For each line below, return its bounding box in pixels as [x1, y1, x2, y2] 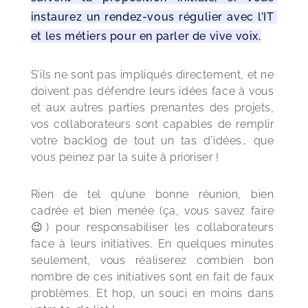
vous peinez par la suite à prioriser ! [30, 151, 219, 164]
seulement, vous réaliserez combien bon [30, 254, 278, 267]
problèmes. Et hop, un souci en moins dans [30, 287, 278, 300]
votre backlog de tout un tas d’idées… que [30, 134, 278, 147]
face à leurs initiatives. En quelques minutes [30, 237, 278, 250]
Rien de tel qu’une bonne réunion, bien [30, 188, 278, 201]
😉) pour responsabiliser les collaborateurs [30, 221, 278, 234]
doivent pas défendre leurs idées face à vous [30, 85, 278, 98]
